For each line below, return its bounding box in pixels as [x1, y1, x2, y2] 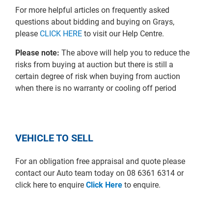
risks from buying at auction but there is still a [15, 59, 174, 69]
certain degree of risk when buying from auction [15, 71, 181, 81]
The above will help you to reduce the [59, 48, 190, 57]
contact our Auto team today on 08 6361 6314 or [15, 168, 184, 178]
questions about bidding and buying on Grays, [15, 17, 175, 27]
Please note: [15, 48, 60, 57]
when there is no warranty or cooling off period [15, 83, 177, 93]
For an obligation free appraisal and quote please [15, 156, 186, 166]
